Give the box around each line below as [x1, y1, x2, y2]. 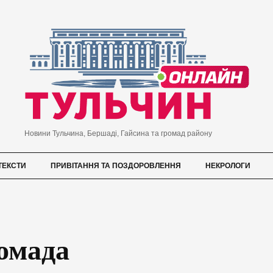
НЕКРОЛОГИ [205, 161, 250, 171]
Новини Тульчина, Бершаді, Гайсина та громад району [24, 129, 212, 138]
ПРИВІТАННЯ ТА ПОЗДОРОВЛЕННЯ [51, 161, 181, 171]
